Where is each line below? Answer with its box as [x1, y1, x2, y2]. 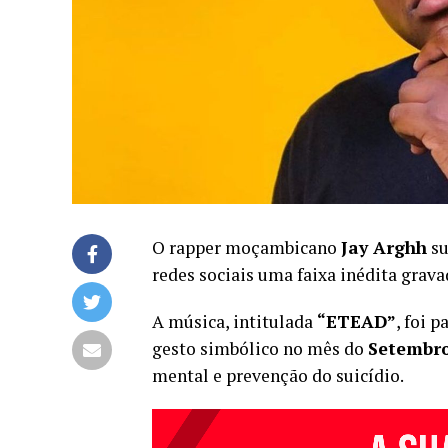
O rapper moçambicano [152, 236, 341, 260]
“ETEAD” [317, 310, 396, 334]
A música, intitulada [152, 310, 317, 334]
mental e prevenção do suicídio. [152, 364, 404, 388]
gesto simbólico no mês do [152, 337, 368, 361]
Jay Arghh [341, 236, 427, 260]
